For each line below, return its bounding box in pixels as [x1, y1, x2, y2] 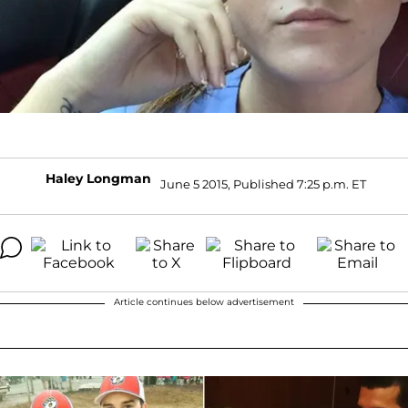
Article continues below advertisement [114, 295, 294, 308]
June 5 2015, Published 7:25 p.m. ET [160, 177, 366, 192]
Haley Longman [46, 169, 151, 187]
